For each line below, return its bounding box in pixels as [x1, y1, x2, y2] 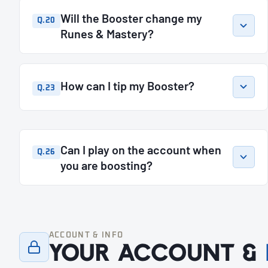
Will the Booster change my [60, 10, 202, 25]
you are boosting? [60, 157, 153, 172]
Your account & [48, 243, 265, 263]
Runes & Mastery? [60, 26, 154, 41]
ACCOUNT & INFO [48, 231, 124, 239]
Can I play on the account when [60, 142, 221, 157]
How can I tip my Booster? [60, 78, 194, 93]
